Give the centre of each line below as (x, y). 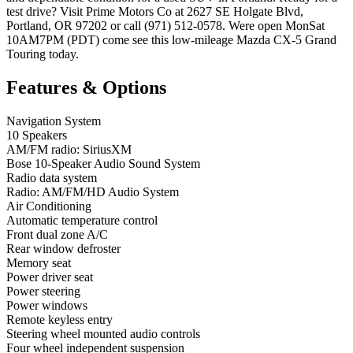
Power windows (47, 305)
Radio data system (52, 177)
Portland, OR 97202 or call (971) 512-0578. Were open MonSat (165, 25)
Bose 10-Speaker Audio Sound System (103, 163)
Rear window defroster (63, 248)
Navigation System (54, 121)
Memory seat (39, 262)
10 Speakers (37, 135)
